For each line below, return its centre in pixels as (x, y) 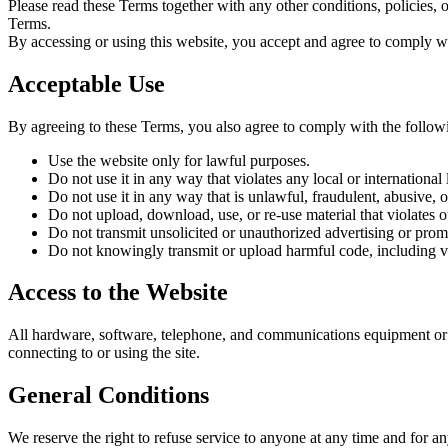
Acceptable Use (86, 83)
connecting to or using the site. (104, 353)
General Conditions (108, 395)
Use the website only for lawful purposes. (179, 160)
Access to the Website (118, 292)
